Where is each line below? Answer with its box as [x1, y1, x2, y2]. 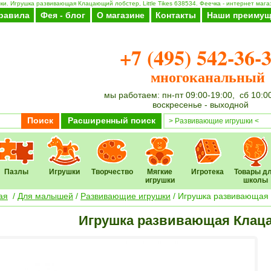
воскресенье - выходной [152, 100, 249, 109]
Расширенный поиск [67, 116, 155, 125]
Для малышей [18, 191, 73, 201]
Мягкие [147, 168, 172, 176]
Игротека [191, 168, 224, 176]
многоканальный [136, 66, 265, 87]
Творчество [91, 168, 133, 176]
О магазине [97, 10, 145, 20]
